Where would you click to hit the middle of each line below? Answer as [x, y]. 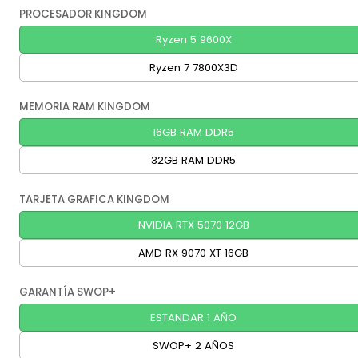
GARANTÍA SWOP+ [68, 292]
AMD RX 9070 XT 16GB [193, 253]
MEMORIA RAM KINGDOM [85, 106]
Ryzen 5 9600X [193, 39]
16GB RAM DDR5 [193, 132]
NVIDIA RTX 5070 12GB [193, 225]
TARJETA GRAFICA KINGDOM [94, 199]
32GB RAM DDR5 [193, 160]
